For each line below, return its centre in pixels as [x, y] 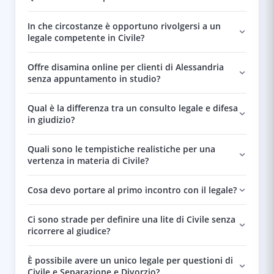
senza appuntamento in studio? [94, 79]
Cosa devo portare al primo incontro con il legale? [132, 190]
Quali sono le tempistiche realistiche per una [121, 149]
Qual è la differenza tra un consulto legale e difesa [133, 108]
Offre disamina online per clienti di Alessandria [126, 67]
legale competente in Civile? [86, 38]
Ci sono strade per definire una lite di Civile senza [131, 219]
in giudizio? [51, 120]
